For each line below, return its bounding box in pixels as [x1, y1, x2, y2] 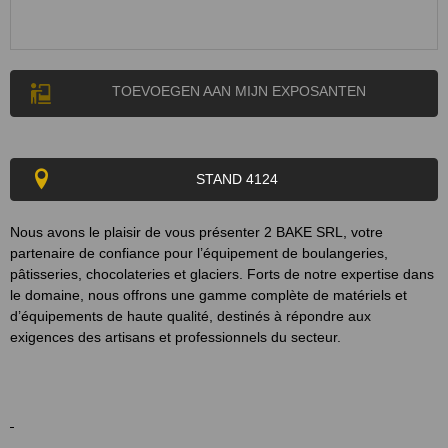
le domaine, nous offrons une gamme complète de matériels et [10, 287, 407, 303]
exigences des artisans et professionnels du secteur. [10, 329, 341, 345]
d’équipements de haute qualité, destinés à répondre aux [10, 308, 371, 324]
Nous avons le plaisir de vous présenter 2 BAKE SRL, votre [10, 224, 383, 240]
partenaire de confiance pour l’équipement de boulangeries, [10, 245, 388, 261]
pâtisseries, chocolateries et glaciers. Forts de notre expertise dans [10, 266, 434, 282]
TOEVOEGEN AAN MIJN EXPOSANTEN [112, 83, 366, 99]
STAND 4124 [195, 171, 278, 187]
